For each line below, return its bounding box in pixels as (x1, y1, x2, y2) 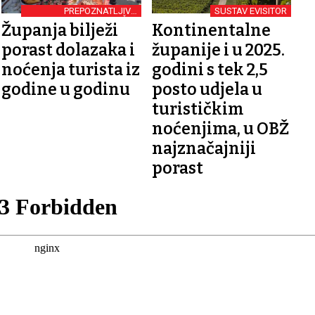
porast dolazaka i (1, 40, 136, 60)
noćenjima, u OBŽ (151, 119, 289, 139)
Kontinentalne (151, 20, 271, 41)
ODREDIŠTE (89, 15, 137, 26)
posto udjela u (151, 79, 262, 100)
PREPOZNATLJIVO (63, 6, 137, 17)
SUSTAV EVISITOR (214, 6, 287, 17)
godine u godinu (1, 79, 131, 100)
